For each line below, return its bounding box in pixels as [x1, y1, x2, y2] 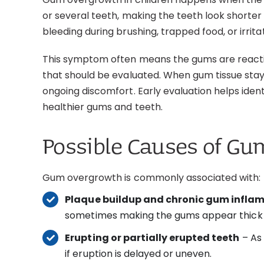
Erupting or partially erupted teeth [65, 231, 240, 245]
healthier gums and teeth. [42, 100, 163, 114]
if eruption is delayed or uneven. [65, 247, 212, 261]
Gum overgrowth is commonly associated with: [42, 171, 261, 184]
